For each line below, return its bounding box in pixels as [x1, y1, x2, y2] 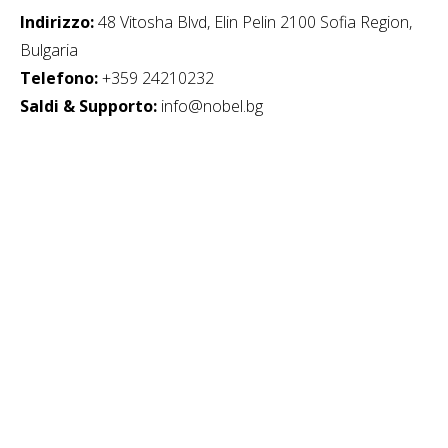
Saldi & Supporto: [20, 95, 157, 117]
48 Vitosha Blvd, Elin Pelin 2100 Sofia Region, [94, 11, 412, 33]
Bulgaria [20, 39, 78, 61]
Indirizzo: [20, 11, 94, 33]
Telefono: [20, 67, 98, 89]
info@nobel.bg [157, 95, 263, 117]
